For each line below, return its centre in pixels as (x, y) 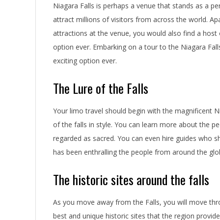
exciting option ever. (85, 60)
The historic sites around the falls (131, 179)
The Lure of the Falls (101, 88)
